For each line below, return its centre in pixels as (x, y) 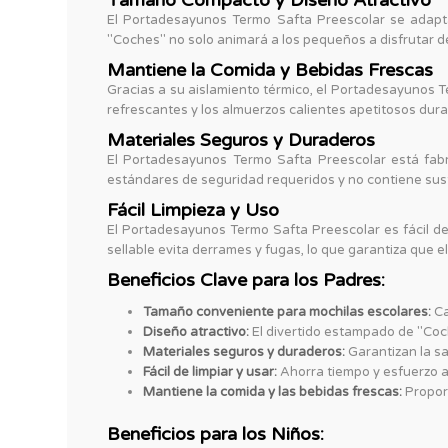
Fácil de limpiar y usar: (210, 372)
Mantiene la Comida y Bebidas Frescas (270, 70)
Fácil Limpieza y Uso (193, 210)
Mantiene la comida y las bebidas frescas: (272, 392)
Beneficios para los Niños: (215, 434)
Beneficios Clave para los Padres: (246, 280)
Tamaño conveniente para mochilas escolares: (287, 312)
